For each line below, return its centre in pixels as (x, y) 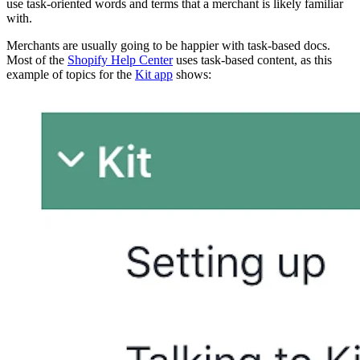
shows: (192, 74)
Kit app (154, 74)
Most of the (37, 59)
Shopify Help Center (120, 59)
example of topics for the (71, 74)
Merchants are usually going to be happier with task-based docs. (168, 45)
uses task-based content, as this (252, 59)
